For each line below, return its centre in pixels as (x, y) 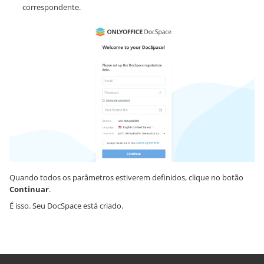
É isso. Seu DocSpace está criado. (66, 206)
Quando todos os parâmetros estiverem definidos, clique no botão (126, 178)
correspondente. (52, 7)
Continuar (29, 189)
